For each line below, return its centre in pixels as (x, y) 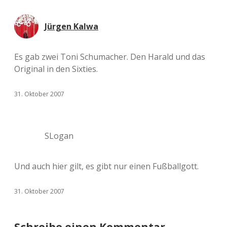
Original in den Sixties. (56, 69)
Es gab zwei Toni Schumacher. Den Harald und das (110, 57)
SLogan (59, 136)
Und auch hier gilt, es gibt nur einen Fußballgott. (106, 166)
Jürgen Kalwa (71, 26)
